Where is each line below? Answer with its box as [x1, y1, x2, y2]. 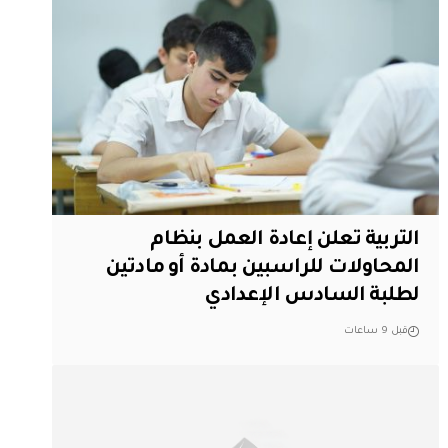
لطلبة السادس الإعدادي [204, 285, 420, 308]
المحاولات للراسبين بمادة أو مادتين [104, 257, 420, 280]
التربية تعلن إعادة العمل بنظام [150, 229, 420, 252]
